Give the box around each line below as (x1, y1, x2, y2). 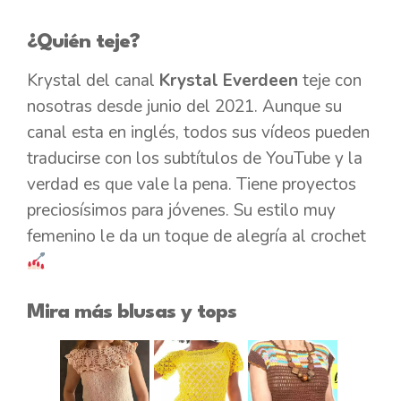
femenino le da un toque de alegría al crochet (27, 225, 366, 249)
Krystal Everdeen (159, 69, 298, 93)
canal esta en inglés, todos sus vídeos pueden (27, 121, 370, 145)
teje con (298, 69, 362, 93)
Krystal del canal (27, 69, 159, 93)
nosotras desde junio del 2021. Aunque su (27, 95, 342, 119)
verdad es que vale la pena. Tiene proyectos (27, 173, 356, 197)
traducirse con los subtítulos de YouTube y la (27, 147, 363, 171)
